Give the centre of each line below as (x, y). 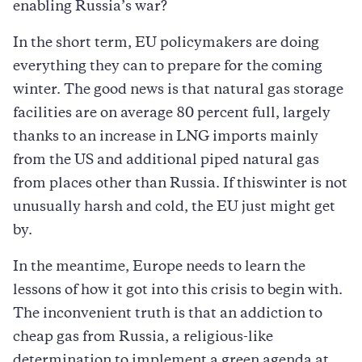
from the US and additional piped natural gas (166, 160)
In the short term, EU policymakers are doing (166, 43)
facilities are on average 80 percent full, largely (172, 114)
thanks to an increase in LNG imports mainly (166, 137)
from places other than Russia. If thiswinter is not (180, 184)
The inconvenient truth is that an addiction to (168, 314)
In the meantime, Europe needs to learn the (159, 267)
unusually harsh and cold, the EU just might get (174, 207)
